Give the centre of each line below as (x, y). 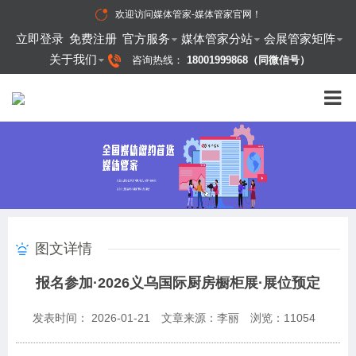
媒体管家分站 (217, 39)
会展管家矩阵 (299, 39)
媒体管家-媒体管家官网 (202, 14)
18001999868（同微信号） (248, 60)
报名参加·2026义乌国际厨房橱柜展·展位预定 (178, 283)
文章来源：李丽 (200, 318)
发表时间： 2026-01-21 (91, 318)
